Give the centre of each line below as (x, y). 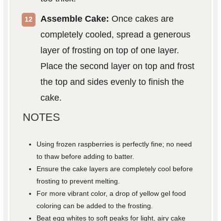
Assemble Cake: (74, 19)
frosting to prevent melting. (78, 181)
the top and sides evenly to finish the (112, 82)
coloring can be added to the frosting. (95, 206)
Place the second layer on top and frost (117, 66)
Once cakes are (141, 19)
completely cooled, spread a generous (115, 35)
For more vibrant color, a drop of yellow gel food (111, 194)
